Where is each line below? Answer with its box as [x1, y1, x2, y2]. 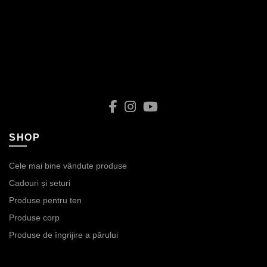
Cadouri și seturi [9, 178, 70, 188]
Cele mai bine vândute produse [9, 160, 127, 170]
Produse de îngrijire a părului [9, 229, 118, 240]
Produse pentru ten [9, 195, 82, 205]
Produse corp [9, 212, 60, 222]
